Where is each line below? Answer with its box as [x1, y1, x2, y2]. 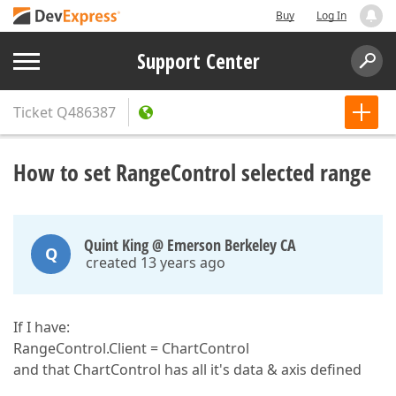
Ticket [13, 103, 53, 122]
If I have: [13, 317, 70, 337]
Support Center [136, 47, 260, 75]
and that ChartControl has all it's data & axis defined [13, 360, 362, 379]
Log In [316, 8, 346, 23]
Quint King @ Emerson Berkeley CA [84, 234, 296, 255]
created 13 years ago [86, 253, 225, 272]
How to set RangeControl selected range [13, 156, 371, 188]
